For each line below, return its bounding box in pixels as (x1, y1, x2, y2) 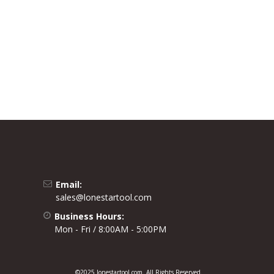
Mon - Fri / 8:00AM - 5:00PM (54, 223, 166, 235)
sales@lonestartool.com (56, 191, 152, 203)
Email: (56, 179, 82, 190)
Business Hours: (54, 210, 124, 222)
